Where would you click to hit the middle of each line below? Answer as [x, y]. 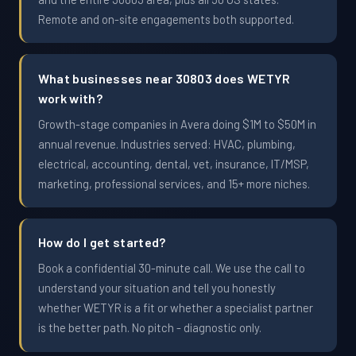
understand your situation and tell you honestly [157, 288]
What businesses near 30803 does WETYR [164, 78]
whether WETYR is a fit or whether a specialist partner [175, 308]
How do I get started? [102, 242]
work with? [70, 98]
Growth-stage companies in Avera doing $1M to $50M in [177, 124]
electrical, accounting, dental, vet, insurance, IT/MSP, [173, 163]
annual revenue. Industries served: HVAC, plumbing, [166, 143]
